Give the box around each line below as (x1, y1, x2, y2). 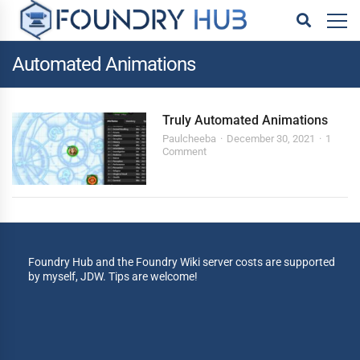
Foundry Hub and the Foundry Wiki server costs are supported (28, 256, 335, 269)
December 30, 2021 (227, 133, 316, 145)
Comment (162, 145, 207, 157)
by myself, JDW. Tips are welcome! (28, 270, 198, 284)
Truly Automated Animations (162, 112, 329, 128)
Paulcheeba (162, 133, 217, 145)
